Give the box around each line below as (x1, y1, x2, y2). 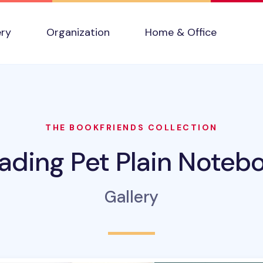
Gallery (104, 186, 159, 208)
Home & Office (145, 25, 217, 39)
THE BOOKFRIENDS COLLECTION (45, 122, 218, 133)
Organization (46, 25, 110, 39)
